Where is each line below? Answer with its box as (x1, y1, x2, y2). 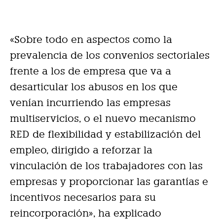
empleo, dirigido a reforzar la (10, 144, 152, 156)
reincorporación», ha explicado (10, 207, 161, 219)
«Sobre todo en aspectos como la (10, 33, 172, 45)
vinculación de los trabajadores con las (10, 159, 203, 172)
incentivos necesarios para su (10, 191, 156, 203)
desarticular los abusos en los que (10, 80, 178, 93)
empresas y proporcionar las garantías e (10, 175, 208, 187)
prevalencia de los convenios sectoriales (10, 49, 210, 61)
